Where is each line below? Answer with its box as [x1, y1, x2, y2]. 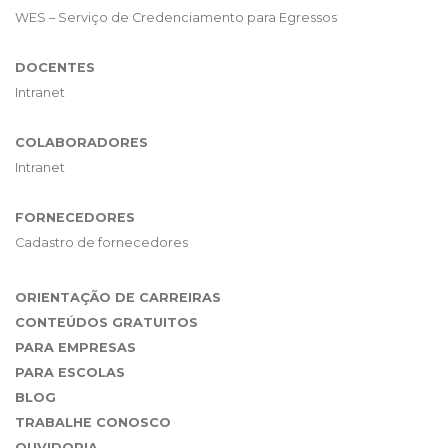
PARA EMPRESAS [15, 339, 136, 355]
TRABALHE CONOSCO [15, 414, 171, 430]
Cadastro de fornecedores [15, 234, 188, 250]
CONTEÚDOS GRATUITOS [15, 314, 198, 330]
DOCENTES [15, 59, 95, 75]
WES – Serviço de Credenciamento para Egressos [15, 9, 337, 25]
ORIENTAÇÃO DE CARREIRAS [15, 289, 221, 305]
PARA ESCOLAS [15, 364, 125, 380]
